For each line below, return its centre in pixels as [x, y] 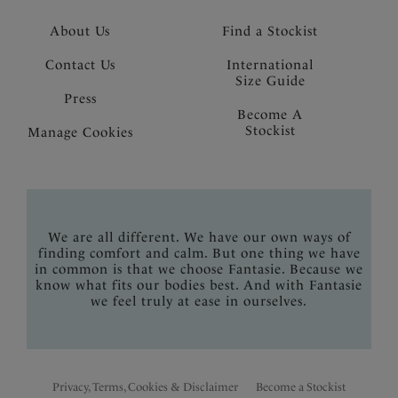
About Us [80, 31]
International [270, 65]
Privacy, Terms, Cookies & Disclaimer [145, 387]
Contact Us [80, 65]
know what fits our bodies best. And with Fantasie [199, 285]
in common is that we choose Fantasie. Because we [199, 269]
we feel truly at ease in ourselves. [199, 301]
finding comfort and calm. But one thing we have [199, 253]
